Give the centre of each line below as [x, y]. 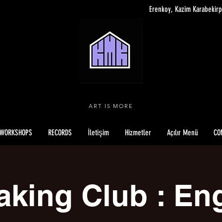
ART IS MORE [111, 106]
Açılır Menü [182, 133]
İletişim [98, 133]
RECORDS [60, 133]
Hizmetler [138, 133]
